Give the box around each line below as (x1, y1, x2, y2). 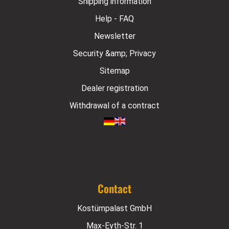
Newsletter (94, 31, 135, 41)
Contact (98, 180, 131, 197)
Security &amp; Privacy (73, 49, 156, 59)
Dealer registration (81, 83, 148, 94)
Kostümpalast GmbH (77, 203, 152, 214)
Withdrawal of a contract (70, 101, 159, 111)
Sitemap (99, 66, 130, 76)
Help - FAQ (95, 14, 134, 24)
